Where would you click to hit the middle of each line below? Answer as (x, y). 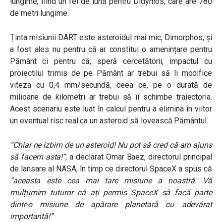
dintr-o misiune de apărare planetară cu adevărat (111, 205)
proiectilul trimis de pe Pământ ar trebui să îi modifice (111, 73)
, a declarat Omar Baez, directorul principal (139, 157)
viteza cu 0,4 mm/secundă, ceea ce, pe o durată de (111, 85)
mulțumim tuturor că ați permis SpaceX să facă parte (111, 193)
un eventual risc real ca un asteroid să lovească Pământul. (109, 121)
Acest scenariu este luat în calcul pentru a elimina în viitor (111, 109)
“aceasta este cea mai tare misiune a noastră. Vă (111, 181)
